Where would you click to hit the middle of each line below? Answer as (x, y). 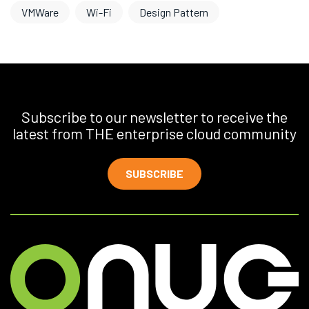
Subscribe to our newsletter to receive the (154, 117)
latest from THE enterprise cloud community (154, 133)
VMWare (40, 12)
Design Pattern (174, 12)
